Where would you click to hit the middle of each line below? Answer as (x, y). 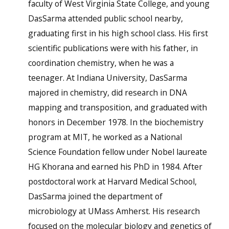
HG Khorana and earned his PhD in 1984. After (115, 167)
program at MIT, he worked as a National (105, 137)
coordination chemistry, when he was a (101, 63)
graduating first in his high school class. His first (118, 33)
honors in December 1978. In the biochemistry (116, 122)
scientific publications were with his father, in (113, 48)
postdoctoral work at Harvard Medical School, (112, 181)
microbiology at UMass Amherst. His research (114, 211)
